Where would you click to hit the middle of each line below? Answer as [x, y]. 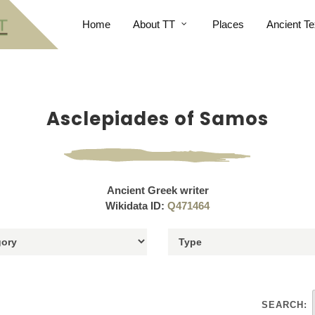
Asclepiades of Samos [157, 119]
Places [228, 24]
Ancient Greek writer [157, 190]
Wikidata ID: [136, 206]
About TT [154, 24]
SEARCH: [284, 305]
